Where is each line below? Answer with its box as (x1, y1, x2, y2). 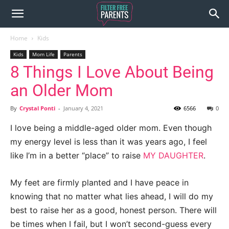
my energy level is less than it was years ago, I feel (10, 136, 207, 147)
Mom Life (32, 51, 55, 58)
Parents (63, 51, 82, 58)
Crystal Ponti (19, 104, 55, 112)
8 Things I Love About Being (10, 62, 214, 82)
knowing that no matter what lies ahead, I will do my (10, 191, 213, 201)
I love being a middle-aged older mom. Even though (10, 123, 212, 133)
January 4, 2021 (63, 104, 103, 112)
